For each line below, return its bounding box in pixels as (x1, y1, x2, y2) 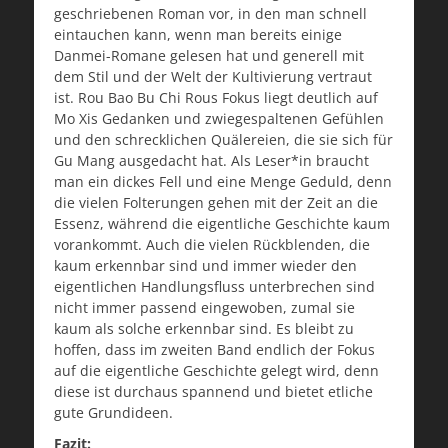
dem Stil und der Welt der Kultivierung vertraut (54, 67, 372, 87)
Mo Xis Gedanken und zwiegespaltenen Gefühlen (54, 109, 384, 129)
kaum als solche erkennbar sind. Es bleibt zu (54, 319, 354, 339)
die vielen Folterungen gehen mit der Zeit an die (54, 193, 378, 213)
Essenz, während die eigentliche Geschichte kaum (54, 214, 390, 234)
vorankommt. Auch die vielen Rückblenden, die (54, 235, 370, 255)
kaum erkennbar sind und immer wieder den (54, 256, 357, 276)
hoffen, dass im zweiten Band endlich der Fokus (54, 340, 375, 360)
